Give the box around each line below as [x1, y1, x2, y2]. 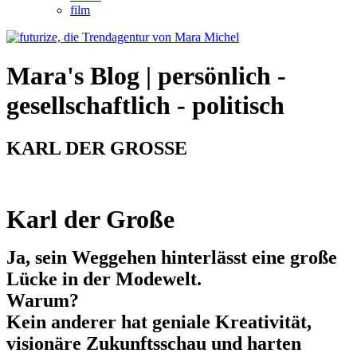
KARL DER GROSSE [6, 137, 187, 159]
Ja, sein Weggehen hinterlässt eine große [6, 246, 337, 268]
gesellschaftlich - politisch [6, 91, 284, 120]
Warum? [6, 289, 79, 311]
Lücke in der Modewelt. [6, 268, 202, 289]
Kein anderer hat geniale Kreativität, [6, 311, 312, 332]
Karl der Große [6, 204, 175, 233]
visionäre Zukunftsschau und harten [6, 332, 301, 354]
